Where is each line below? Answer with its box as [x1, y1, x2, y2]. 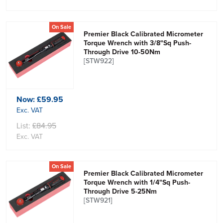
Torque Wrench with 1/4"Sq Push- [84, 177, 191, 188]
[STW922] [84, 55, 114, 66]
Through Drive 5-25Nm [84, 186, 157, 197]
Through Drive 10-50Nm [84, 46, 161, 57]
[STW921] [84, 195, 113, 206]
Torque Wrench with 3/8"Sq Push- [84, 37, 192, 48]
